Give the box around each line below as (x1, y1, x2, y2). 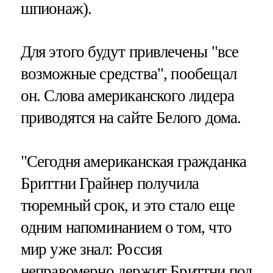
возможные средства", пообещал (20, 65, 236, 83)
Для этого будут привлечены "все (20, 43, 239, 62)
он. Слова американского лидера (20, 87, 235, 105)
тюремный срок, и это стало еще (20, 196, 235, 214)
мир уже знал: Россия (20, 239, 162, 258)
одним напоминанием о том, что (20, 218, 232, 236)
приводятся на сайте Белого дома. (20, 108, 241, 127)
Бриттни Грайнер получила (20, 174, 199, 193)
